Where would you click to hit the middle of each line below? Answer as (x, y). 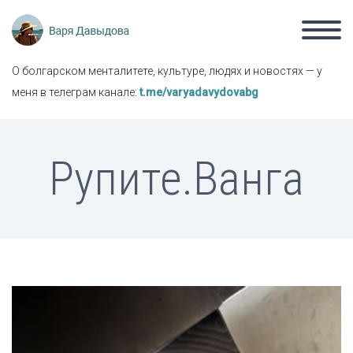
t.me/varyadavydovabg (199, 92)
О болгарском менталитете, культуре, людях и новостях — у (167, 71)
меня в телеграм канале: (76, 92)
